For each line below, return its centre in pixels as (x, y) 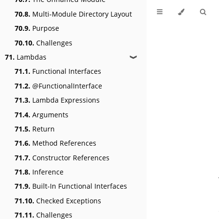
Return (43, 129)
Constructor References (70, 157)
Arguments (49, 114)
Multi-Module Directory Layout (81, 14)
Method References (63, 143)
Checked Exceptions (68, 200)
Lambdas (31, 57)
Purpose (45, 28)
